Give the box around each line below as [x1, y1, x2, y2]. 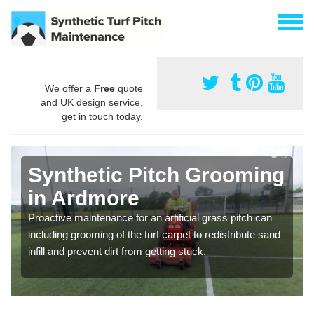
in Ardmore [28, 186, 139, 210]
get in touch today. [62, 110, 143, 122]
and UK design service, [41, 96, 143, 108]
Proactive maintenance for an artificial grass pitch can [28, 211, 272, 224]
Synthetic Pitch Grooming [28, 163, 285, 186]
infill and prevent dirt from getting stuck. [28, 245, 206, 257]
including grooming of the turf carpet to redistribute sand [28, 228, 280, 240]
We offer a [45, 82, 94, 94]
